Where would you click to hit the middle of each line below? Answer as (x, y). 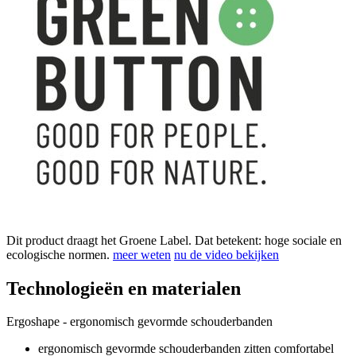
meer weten (142, 254)
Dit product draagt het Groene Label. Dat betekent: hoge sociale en (174, 240)
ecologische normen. (60, 254)
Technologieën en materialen (124, 288)
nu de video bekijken (226, 254)
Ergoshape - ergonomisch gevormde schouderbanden (139, 322)
